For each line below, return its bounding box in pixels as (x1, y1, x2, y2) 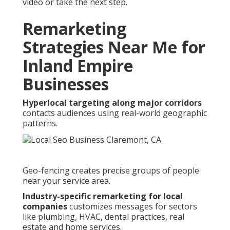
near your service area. (23, 175, 110, 186)
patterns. (23, 117, 57, 129)
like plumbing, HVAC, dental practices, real (23, 210, 184, 222)
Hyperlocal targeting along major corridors (23, 97, 202, 108)
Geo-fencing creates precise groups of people (23, 164, 199, 176)
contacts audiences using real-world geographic (23, 107, 207, 119)
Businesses (23, 72, 109, 95)
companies (23, 200, 67, 212)
